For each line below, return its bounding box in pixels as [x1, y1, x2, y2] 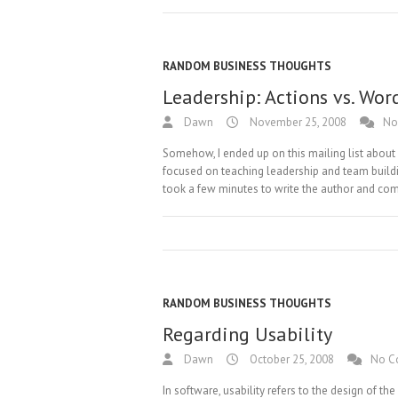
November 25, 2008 [247, 115, 346, 130]
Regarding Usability [163, 322, 332, 346]
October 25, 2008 [247, 352, 334, 367]
